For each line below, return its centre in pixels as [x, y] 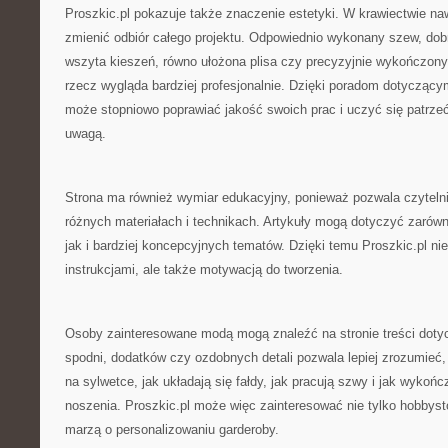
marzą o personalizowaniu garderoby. [172, 429]
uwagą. [85, 133]
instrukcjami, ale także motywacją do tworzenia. [204, 269]
